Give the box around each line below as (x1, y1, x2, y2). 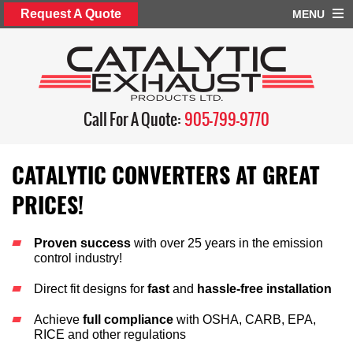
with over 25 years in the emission (131, 236, 323, 250)
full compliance (83, 313, 176, 326)
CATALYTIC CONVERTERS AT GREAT (12, 160, 320, 190)
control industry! (34, 251, 122, 265)
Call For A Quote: (84, 107, 180, 132)
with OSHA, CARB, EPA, (176, 313, 316, 326)
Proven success (34, 236, 131, 250)
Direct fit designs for (34, 282, 147, 295)
